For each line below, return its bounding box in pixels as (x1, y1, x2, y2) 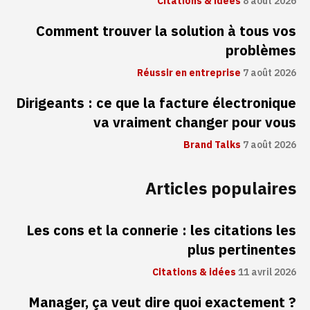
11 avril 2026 (238, 265, 296, 280)
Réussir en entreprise (137, 66, 241, 81)
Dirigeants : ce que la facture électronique (16, 93, 296, 114)
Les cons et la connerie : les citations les (26, 220, 296, 241)
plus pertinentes (188, 239, 296, 261)
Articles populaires (145, 176, 296, 202)
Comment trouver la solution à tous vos (36, 21, 296, 42)
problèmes (226, 40, 296, 62)
